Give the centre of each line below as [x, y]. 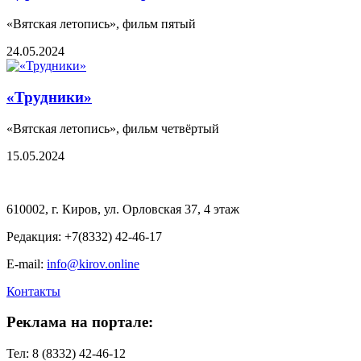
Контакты [33, 291]
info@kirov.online [93, 263]
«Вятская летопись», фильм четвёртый [113, 128]
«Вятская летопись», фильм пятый [101, 24]
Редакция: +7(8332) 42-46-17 [84, 236]
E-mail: [25, 263]
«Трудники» [49, 97]
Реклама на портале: [80, 322]
